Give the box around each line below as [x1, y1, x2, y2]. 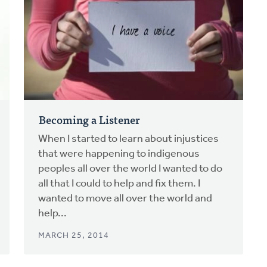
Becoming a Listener [38, 111, 140, 129]
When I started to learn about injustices [38, 133, 219, 145]
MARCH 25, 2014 [38, 231, 109, 241]
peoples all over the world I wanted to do [38, 163, 222, 175]
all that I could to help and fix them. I [38, 178, 200, 190]
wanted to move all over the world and [38, 193, 212, 205]
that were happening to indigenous [38, 148, 200, 160]
